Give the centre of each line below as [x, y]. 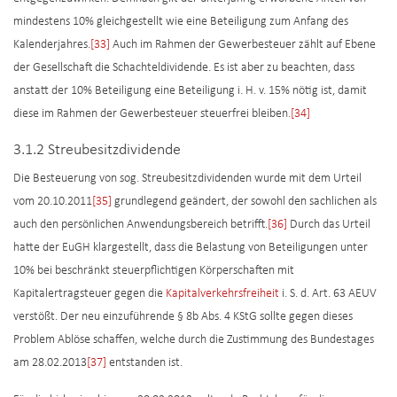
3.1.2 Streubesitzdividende [97, 151]
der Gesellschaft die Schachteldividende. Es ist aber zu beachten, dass [184, 68]
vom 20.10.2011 [53, 202]
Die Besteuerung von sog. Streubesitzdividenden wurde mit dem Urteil [187, 179]
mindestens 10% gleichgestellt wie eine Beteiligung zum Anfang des [181, 22]
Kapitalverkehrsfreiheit [222, 294]
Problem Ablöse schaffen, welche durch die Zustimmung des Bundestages [194, 340]
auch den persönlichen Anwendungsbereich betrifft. [140, 225]
